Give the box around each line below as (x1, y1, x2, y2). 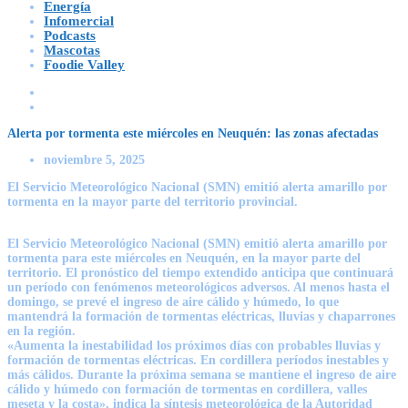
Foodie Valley (44, 56, 125, 72)
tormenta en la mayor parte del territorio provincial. (7, 194, 298, 209)
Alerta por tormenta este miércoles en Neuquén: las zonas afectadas (7, 126, 378, 140)
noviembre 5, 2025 (44, 152, 145, 167)
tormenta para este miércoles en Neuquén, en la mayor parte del (7, 250, 361, 265)
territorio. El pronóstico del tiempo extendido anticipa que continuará (7, 265, 393, 280)
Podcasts (44, 27, 96, 43)
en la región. (7, 323, 76, 338)
